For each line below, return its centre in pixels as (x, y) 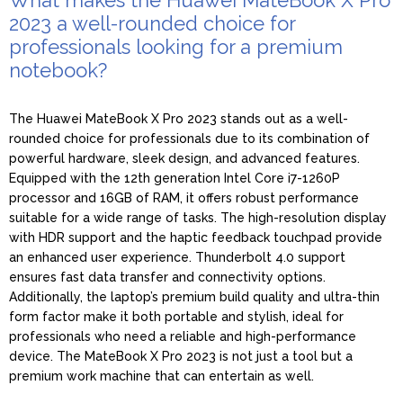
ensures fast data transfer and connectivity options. (167, 277)
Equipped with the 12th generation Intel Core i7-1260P (175, 178)
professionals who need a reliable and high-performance (183, 336)
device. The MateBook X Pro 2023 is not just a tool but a (181, 356)
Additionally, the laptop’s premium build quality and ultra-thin (194, 296)
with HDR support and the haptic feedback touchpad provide (196, 237)
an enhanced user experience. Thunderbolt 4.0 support (177, 257)
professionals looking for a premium (176, 46)
